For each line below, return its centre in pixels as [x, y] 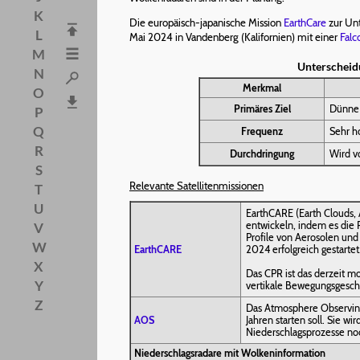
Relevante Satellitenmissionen [196, 185]
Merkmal [262, 88]
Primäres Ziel [262, 108]
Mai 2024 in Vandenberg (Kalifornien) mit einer [235, 37]
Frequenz [262, 131]
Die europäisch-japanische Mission [207, 22]
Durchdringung [262, 153]
